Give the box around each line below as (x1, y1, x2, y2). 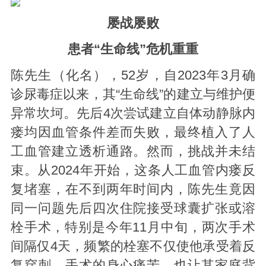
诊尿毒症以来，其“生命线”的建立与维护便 (10, 87, 256, 102)
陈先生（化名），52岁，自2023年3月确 (10, 68, 256, 83)
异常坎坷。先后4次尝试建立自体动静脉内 (10, 106, 256, 121)
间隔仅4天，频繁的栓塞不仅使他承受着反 (10, 239, 256, 254)
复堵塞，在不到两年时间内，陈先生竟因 (10, 182, 256, 197)
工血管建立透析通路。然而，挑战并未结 (10, 144, 256, 159)
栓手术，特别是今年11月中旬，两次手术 (10, 220, 256, 235)
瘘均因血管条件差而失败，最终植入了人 (10, 125, 256, 140)
